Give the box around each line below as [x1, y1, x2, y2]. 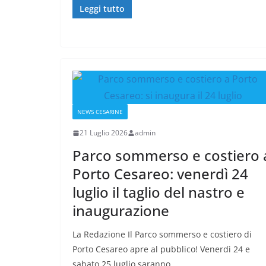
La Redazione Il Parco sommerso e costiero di [72, 229, 252, 240]
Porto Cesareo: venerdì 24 [72, 164, 248, 184]
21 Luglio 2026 [80, 128, 128, 138]
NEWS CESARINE [77, 107, 123, 116]
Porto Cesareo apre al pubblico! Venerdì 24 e [72, 243, 250, 255]
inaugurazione [72, 201, 169, 221]
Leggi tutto [80, 3, 125, 15]
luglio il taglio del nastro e [72, 182, 245, 202]
